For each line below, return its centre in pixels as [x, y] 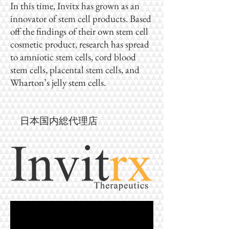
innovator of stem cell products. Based [81, 19]
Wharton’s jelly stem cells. [58, 83]
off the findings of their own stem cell [79, 31]
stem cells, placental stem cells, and [75, 70]
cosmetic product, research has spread [80, 44]
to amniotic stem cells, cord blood [73, 57]
